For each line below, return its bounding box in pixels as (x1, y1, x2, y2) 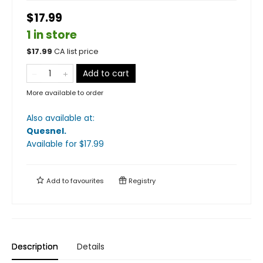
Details (77, 241, 104, 252)
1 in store (26, 27, 77, 43)
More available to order (26, 88, 103, 97)
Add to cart (83, 68, 129, 79)
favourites (70, 176, 104, 186)
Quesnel (26, 125, 64, 137)
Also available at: (26, 112, 95, 124)
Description (12, 241, 58, 252)
